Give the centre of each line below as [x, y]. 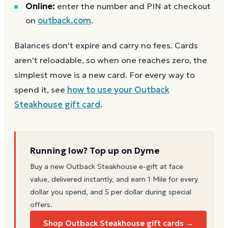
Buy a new [48, 167]
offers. [41, 205]
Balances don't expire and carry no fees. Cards [106, 46]
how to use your [101, 90]
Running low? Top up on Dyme [95, 151]
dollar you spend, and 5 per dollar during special [111, 192]
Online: [40, 7]
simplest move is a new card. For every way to [105, 75]
